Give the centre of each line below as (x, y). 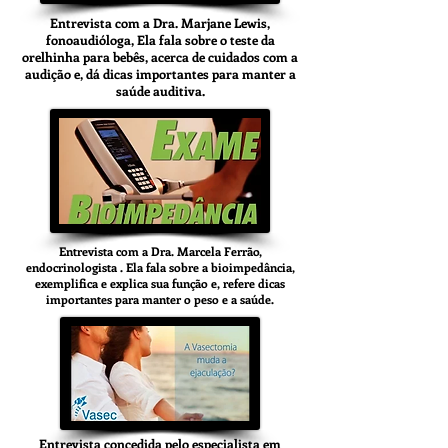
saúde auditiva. (160, 90)
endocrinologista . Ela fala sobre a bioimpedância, (160, 267)
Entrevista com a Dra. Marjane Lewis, (160, 22)
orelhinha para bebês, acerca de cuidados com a (160, 56)
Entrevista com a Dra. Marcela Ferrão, (160, 251)
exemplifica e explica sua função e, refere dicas (160, 283)
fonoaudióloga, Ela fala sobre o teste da (160, 39)
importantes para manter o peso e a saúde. (160, 299)
